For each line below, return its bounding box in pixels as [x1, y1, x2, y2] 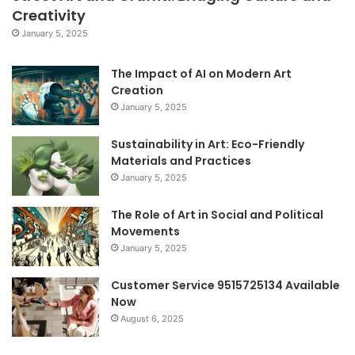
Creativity [12, 6, 86, 26]
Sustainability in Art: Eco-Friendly [111, 136, 304, 153]
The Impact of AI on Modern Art [111, 66, 292, 82]
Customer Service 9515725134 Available [111, 277, 340, 294]
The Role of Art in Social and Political [111, 207, 323, 223]
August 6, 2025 [120, 313, 184, 325]
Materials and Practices [111, 153, 251, 170]
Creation [111, 82, 163, 99]
